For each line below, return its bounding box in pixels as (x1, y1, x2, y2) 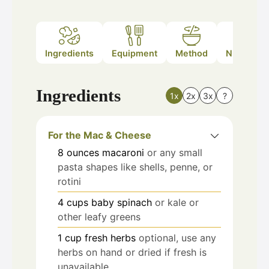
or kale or (155, 196, 199, 208)
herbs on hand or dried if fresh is (58, 246, 207, 258)
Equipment (112, 48, 157, 59)
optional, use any (139, 231, 216, 244)
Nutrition (226, 48, 263, 59)
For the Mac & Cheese (48, 128, 151, 141)
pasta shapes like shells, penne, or (58, 160, 213, 173)
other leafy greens (58, 210, 141, 223)
